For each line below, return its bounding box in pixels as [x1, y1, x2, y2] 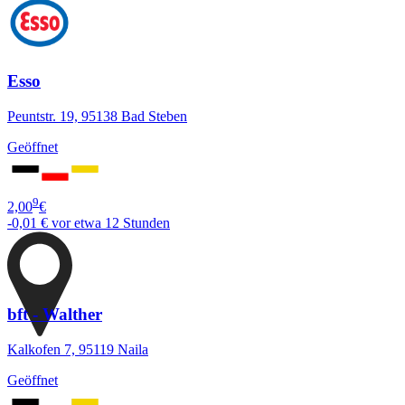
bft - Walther [7, 304, 102, 324]
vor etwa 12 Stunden [52, 215, 170, 231]
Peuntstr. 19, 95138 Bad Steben [7, 108, 187, 124]
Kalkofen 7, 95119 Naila [7, 341, 148, 357]
